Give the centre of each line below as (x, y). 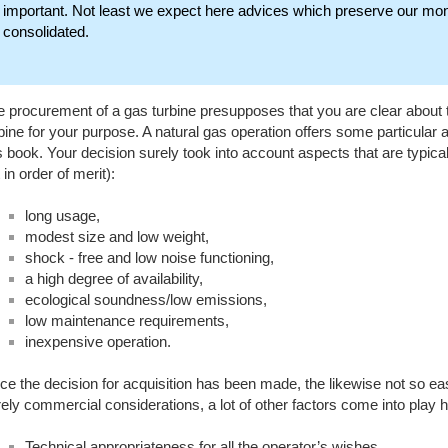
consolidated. (45, 31)
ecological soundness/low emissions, (146, 300)
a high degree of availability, (114, 279)
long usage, (62, 216)
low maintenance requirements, (127, 321)
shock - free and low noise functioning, (149, 258)
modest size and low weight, (117, 237)
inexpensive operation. (98, 342)
